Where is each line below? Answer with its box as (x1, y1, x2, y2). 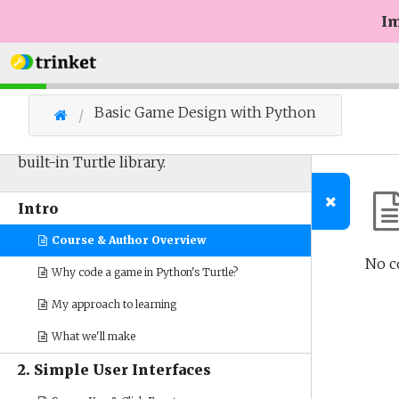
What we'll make (49, 330, 136, 343)
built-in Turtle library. (18, 153, 166, 171)
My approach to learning (49, 297, 177, 311)
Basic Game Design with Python (94, 103, 316, 121)
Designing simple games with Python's (18, 131, 289, 149)
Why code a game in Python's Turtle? (49, 265, 239, 279)
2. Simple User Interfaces (18, 361, 211, 379)
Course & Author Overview (49, 233, 207, 247)
